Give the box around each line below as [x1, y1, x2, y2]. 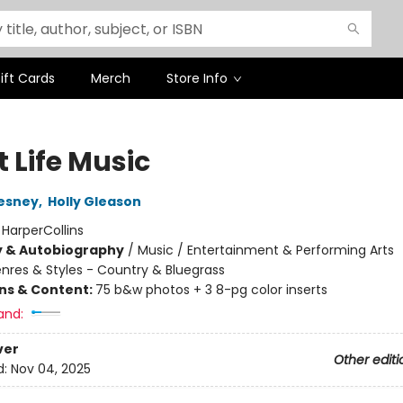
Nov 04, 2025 [10, 360, 91, 379]
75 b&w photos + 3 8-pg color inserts [94, 281, 327, 299]
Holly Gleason [47, 193, 141, 210]
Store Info [166, 69, 228, 87]
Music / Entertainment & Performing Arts [137, 241, 394, 259]
